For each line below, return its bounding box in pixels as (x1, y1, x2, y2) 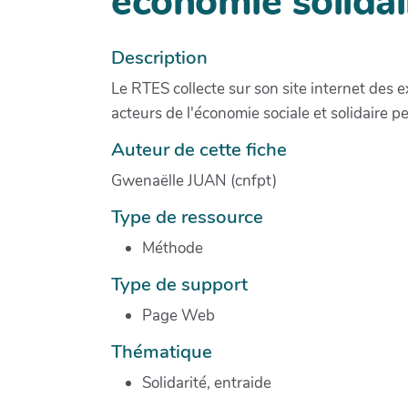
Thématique (111, 338, 212, 364)
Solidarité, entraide (142, 372, 271, 393)
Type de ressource (111, 203, 263, 229)
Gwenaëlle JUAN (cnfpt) (111, 169, 277, 191)
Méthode (142, 237, 203, 259)
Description (111, 44, 208, 70)
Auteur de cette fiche (111, 136, 287, 162)
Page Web (142, 304, 215, 326)
